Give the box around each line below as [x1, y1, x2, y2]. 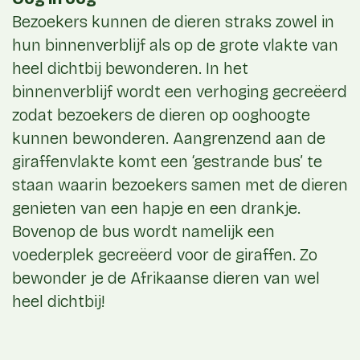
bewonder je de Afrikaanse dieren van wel [12, 268, 320, 288]
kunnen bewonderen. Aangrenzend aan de [12, 129, 325, 149]
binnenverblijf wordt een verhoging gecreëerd [12, 82, 347, 102]
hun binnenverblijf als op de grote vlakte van [12, 35, 338, 55]
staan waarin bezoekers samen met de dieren [12, 175, 348, 195]
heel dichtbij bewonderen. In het [12, 59, 248, 79]
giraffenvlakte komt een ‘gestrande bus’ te [12, 152, 322, 172]
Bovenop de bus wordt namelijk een [12, 222, 275, 242]
